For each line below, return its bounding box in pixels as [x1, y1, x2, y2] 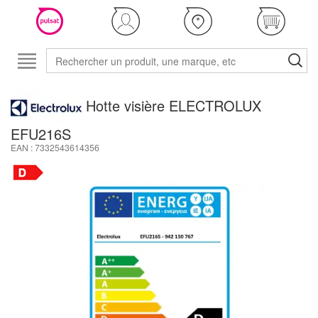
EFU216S [11, 124, 71, 144]
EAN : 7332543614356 [11, 141, 99, 153]
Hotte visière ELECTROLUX [86, 95, 261, 116]
